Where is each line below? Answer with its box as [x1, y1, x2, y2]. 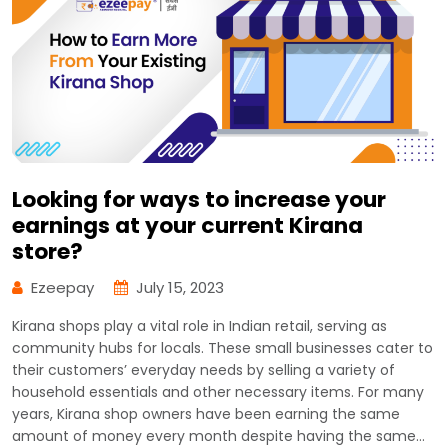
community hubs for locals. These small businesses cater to [12, 338, 433, 359]
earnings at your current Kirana [12, 210, 363, 242]
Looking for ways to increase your [12, 184, 386, 216]
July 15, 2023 [136, 277, 224, 299]
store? [12, 236, 83, 268]
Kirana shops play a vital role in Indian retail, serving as [12, 316, 387, 337]
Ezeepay [31, 277, 94, 299]
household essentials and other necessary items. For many [12, 382, 424, 403]
